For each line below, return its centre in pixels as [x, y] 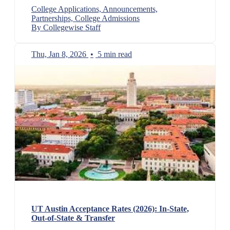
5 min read [115, 54]
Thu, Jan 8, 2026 [59, 54]
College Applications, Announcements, [94, 9]
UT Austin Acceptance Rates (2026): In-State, [110, 208]
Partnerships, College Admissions [85, 18]
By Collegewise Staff [66, 28]
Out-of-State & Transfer [73, 218]
